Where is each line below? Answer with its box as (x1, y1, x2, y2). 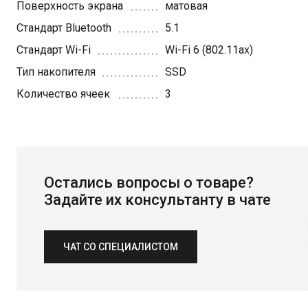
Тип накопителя (16, 65, 96, 78)
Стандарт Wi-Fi (16, 43, 91, 56)
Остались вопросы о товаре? (44, 174, 254, 191)
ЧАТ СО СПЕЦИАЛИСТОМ (63, 241, 178, 252)
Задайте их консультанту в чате (44, 191, 271, 208)
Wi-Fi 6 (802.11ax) (165, 43, 253, 56)
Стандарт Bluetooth (16, 21, 111, 34)
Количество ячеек (16, 87, 110, 100)
